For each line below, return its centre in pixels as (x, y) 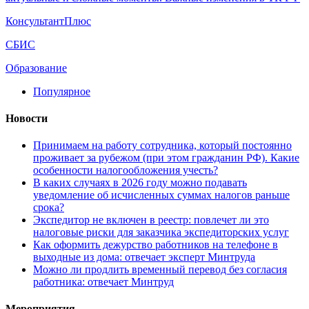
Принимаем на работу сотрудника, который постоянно (162, 146)
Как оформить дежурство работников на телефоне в (156, 245)
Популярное (62, 91)
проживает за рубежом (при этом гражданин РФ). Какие (166, 158)
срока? (49, 208)
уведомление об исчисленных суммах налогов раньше (161, 195)
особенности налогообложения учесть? (126, 170)
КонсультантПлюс (48, 21)
